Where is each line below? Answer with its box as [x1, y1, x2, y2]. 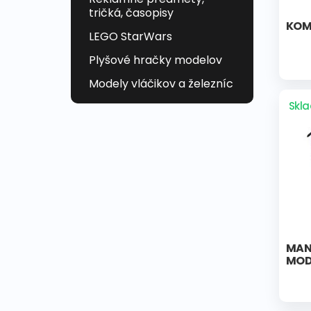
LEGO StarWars [89, 28, 172, 45]
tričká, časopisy [89, 5, 174, 22]
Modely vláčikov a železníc [89, 76, 233, 92]
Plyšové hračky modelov [89, 52, 222, 69]
